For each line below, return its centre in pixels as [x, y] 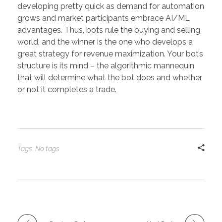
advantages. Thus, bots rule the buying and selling [109, 30]
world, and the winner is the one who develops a [105, 42]
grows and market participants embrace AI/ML [104, 18]
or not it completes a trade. [67, 90]
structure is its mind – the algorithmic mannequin [106, 66]
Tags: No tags [38, 149]
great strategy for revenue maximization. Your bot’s [110, 54]
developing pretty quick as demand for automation [111, 6]
